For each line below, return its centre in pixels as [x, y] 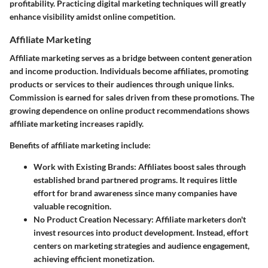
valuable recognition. [72, 206]
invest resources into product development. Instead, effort [141, 232]
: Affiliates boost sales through [190, 166]
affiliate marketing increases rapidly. [77, 123]
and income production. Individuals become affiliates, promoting [129, 71]
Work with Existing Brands [84, 166]
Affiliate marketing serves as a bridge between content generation [131, 57]
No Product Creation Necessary [92, 219]
